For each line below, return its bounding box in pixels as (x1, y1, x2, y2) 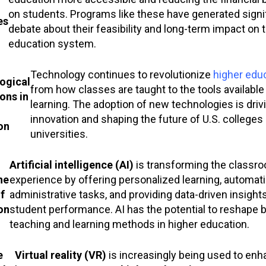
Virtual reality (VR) (14, 248, 106, 261)
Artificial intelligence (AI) (9, 158, 134, 171)
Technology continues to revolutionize (30, 68, 213, 81)
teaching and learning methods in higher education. (9, 217, 249, 230)
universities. (30, 127, 88, 140)
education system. (8, 37, 96, 50)
